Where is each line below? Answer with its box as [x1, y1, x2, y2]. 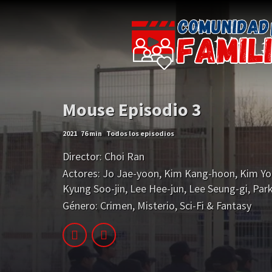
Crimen [100, 199, 132, 213]
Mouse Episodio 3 [63, 98, 202, 121]
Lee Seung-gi [189, 182, 248, 196]
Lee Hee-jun [130, 182, 184, 196]
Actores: [63, 166, 100, 181]
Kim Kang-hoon [164, 166, 235, 181]
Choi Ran [104, 149, 144, 163]
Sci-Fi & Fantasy [180, 199, 251, 213]
